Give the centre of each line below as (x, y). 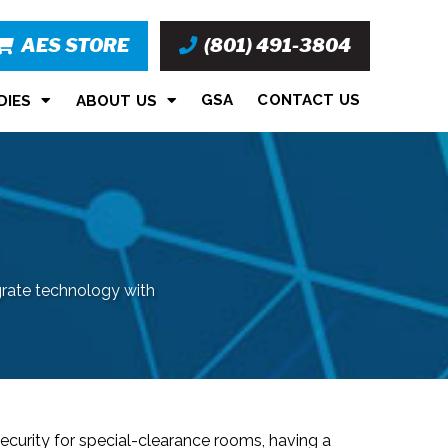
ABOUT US (116, 100)
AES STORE (73, 45)
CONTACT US (308, 100)
